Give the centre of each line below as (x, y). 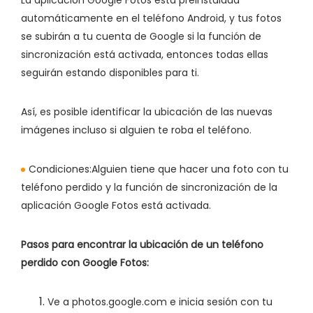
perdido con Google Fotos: (85, 262)
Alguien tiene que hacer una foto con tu (190, 169)
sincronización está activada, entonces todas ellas (145, 54)
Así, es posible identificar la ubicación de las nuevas (147, 111)
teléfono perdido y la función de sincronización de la (149, 187)
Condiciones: (60, 169)
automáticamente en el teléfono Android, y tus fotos (151, 18)
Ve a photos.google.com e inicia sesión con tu (160, 301)
